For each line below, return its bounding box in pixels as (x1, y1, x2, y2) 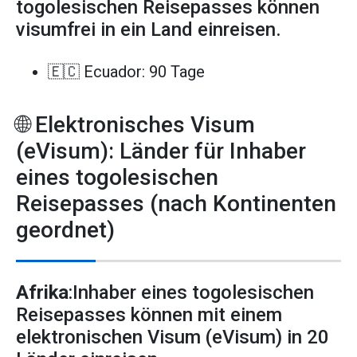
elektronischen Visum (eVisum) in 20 (16, 325, 329, 348)
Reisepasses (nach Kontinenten (16, 190, 336, 217)
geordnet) (16, 216, 115, 243)
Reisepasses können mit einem (16, 303, 282, 326)
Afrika (16, 280, 69, 304)
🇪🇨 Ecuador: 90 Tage (48, 61, 205, 81)
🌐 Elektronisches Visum (16, 111, 255, 138)
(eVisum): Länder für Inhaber (16, 137, 306, 164)
